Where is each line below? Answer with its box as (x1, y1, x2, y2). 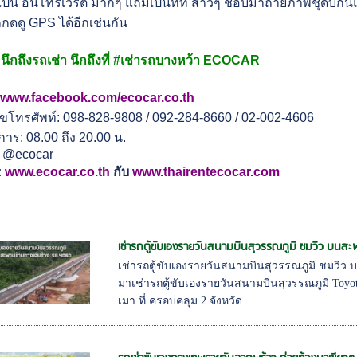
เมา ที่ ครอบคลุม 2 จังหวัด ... (118, 295, 255, 308)
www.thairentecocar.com (132, 165, 280, 179)
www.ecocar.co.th (5, 165, 111, 179)
